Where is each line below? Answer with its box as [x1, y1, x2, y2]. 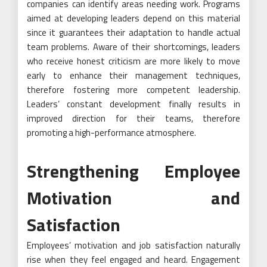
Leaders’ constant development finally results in [27, 97, 240, 111]
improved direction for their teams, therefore [27, 111, 240, 126]
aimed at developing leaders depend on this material [27, 11, 240, 26]
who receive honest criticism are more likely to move [27, 54, 240, 69]
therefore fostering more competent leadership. [27, 83, 240, 97]
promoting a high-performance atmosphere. [27, 126, 196, 140]
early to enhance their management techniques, [27, 69, 240, 83]
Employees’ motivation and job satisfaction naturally [27, 238, 240, 253]
